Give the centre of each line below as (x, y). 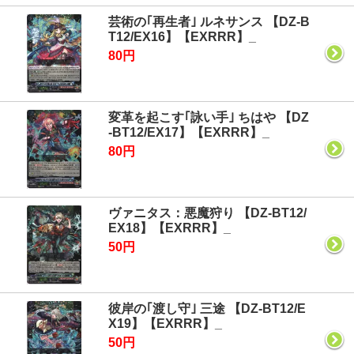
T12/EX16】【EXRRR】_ (182, 37)
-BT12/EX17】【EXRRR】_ (189, 132)
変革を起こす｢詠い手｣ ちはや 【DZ (209, 117)
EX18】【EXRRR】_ (169, 228)
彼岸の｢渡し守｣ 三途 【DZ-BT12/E (207, 309)
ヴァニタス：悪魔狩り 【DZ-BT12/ (207, 213)
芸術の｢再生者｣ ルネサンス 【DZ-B (209, 22)
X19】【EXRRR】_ (165, 324)
